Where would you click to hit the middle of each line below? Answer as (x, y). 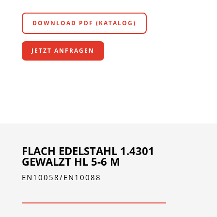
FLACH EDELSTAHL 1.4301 (88, 150)
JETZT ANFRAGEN (63, 50)
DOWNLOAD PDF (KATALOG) (84, 23)
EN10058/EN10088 (61, 177)
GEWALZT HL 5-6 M (71, 161)
